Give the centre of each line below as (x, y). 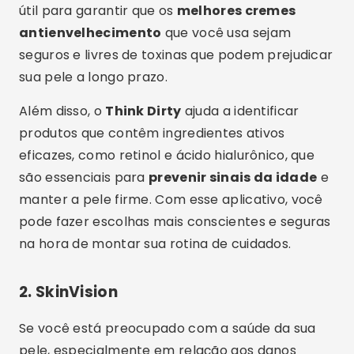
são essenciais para (84, 177)
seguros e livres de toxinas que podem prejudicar (176, 55)
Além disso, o (62, 111)
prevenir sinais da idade (233, 177)
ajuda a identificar (240, 111)
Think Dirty (143, 111)
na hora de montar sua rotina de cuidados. (155, 244)
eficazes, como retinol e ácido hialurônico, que (167, 155)
